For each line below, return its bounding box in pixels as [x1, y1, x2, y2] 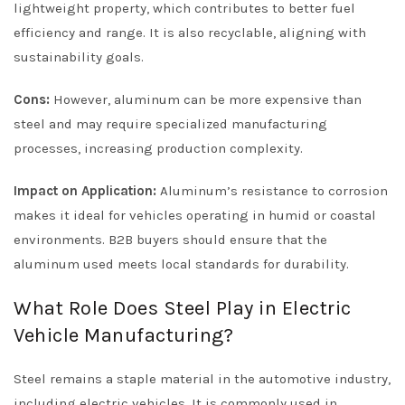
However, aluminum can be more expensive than [50, 91, 362, 108]
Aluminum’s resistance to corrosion [156, 183, 388, 199]
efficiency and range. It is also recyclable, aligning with [14, 24, 366, 41]
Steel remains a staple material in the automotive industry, [14, 371, 391, 387]
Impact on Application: [14, 183, 156, 199]
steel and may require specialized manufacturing [14, 116, 327, 132]
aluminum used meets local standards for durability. [14, 256, 349, 272]
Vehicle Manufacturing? [14, 324, 233, 347]
